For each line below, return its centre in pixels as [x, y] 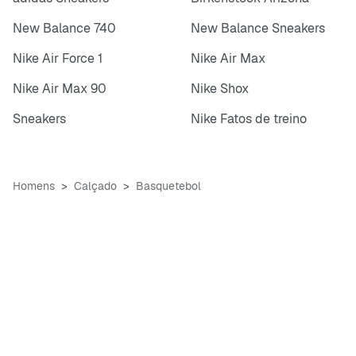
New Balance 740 [64, 28]
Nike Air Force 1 [58, 58]
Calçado [95, 186]
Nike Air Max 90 [60, 88]
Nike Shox [220, 88]
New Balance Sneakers [258, 28]
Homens [34, 186]
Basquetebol [168, 186]
